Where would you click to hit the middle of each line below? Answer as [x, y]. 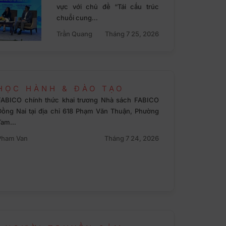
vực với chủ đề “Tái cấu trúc [108, 7]
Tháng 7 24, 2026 [131, 138]
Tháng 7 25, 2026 [132, 34]
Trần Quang [75, 34]
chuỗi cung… [77, 18]
